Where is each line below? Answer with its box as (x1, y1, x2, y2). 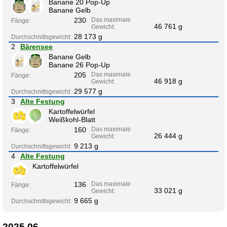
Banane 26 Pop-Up (49, 61, 110, 69)
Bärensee (20, 43, 53, 51)
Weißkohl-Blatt (49, 116, 95, 124)
